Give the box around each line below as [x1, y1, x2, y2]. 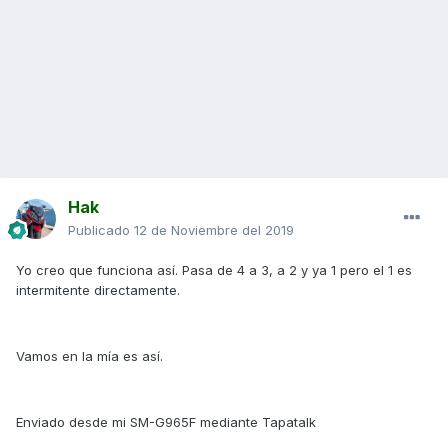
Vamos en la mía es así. [16, 348, 163, 365]
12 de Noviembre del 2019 [134, 222, 294, 239]
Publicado [68, 222, 134, 239]
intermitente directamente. [16, 282, 180, 299]
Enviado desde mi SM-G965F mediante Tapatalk [16, 414, 316, 431]
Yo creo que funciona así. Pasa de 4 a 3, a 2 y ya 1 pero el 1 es [16, 262, 412, 279]
